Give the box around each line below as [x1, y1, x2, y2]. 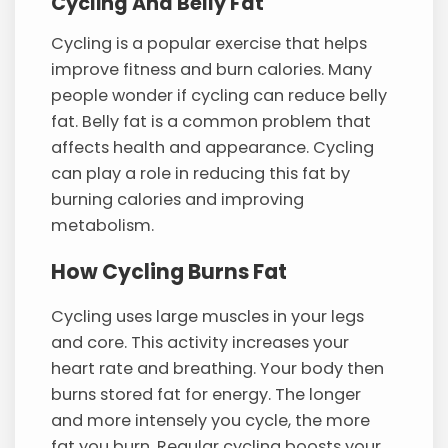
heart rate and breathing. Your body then [51, 357, 385, 381]
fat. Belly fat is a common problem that [51, 110, 372, 134]
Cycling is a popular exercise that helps [51, 32, 368, 56]
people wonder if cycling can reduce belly [51, 84, 388, 108]
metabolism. [51, 214, 155, 238]
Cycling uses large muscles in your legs [51, 305, 365, 329]
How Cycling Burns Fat [51, 256, 288, 286]
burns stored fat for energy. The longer [51, 383, 362, 407]
